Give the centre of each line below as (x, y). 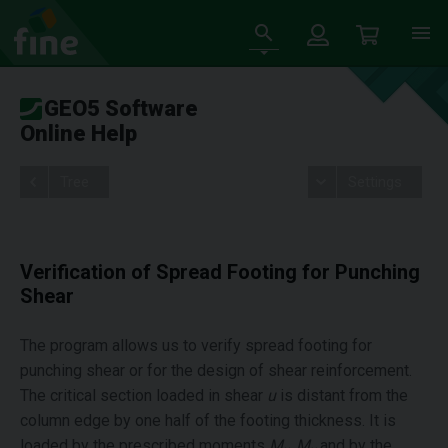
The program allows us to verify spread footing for (196, 345)
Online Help (78, 133)
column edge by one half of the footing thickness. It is (208, 420)
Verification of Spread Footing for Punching (220, 272)
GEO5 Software (121, 108)
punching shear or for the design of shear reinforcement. (216, 370)
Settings (374, 182)
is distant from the (342, 395)
